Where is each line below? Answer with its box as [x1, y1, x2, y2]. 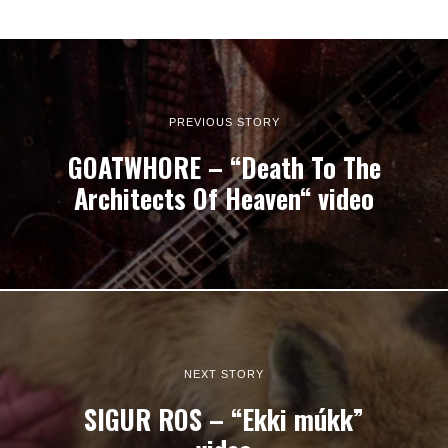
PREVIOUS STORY [168, 115, 280, 128]
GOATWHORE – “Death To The [67, 147, 381, 187]
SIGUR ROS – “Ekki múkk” [84, 399, 364, 439]
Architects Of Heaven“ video [74, 178, 374, 218]
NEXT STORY [184, 367, 264, 380]
